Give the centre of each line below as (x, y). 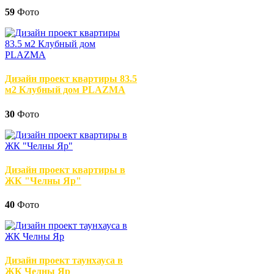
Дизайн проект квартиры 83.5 (71, 79)
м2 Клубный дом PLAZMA (65, 90)
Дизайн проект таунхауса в (64, 261)
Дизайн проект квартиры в (65, 169)
